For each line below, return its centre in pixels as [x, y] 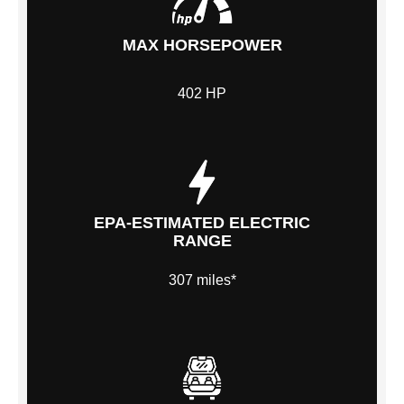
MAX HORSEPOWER [202, 46]
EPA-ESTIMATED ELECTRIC [202, 223]
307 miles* [202, 280]
